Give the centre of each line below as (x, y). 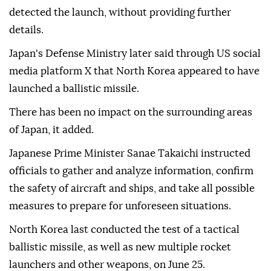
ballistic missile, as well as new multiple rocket (120, 247)
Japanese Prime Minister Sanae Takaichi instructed (130, 154)
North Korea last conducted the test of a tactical (124, 230)
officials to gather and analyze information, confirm (131, 171)
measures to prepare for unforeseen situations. (120, 206)
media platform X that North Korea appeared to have (134, 71)
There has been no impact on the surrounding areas (131, 113)
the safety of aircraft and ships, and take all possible (132, 189)
